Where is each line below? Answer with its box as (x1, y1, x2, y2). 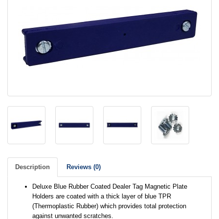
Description (15, 163, 50, 171)
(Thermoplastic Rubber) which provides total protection (32, 202, 186, 210)
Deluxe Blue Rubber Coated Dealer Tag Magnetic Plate (32, 183, 187, 190)
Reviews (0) (66, 163, 101, 171)
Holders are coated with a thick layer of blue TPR (32, 193, 171, 200)
